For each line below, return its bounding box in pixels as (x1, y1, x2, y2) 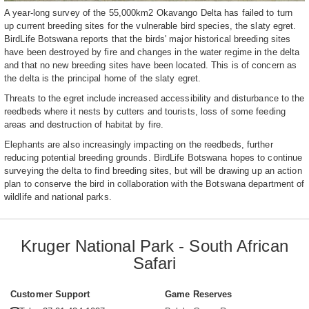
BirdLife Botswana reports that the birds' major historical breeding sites (4, 34, 291, 45)
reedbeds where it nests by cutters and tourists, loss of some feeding (4, 106, 286, 117)
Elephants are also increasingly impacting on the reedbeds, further (4, 139, 273, 150)
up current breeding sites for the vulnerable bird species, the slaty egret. (4, 21, 297, 32)
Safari (132, 254, 177, 273)
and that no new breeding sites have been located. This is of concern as (4, 60, 297, 71)
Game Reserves (165, 289, 232, 300)
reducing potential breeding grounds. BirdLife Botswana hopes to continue (4, 152, 303, 163)
